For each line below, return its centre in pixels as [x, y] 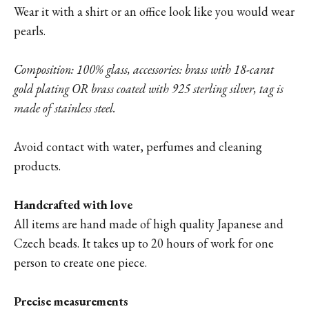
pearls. [30, 31]
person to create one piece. [80, 262]
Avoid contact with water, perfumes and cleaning [138, 147]
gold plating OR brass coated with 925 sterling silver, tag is [149, 89]
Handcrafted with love [73, 205]
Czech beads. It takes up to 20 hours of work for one [144, 243]
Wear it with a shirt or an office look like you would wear [154, 11]
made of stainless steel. [65, 108]
